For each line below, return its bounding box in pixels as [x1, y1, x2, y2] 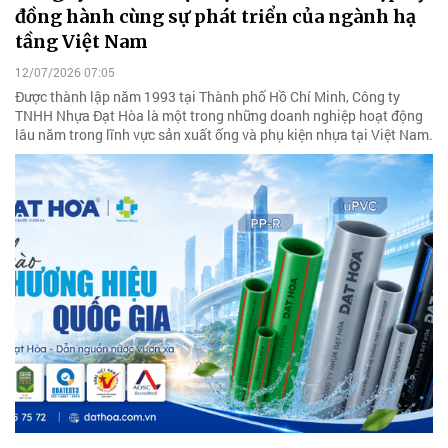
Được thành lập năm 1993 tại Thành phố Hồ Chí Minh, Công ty [15, 87, 400, 107]
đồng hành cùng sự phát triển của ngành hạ [15, 4, 416, 28]
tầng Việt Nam [15, 29, 148, 53]
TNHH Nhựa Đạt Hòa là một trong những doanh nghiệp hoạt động [15, 106, 423, 126]
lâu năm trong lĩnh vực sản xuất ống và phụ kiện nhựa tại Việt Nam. [15, 125, 433, 145]
